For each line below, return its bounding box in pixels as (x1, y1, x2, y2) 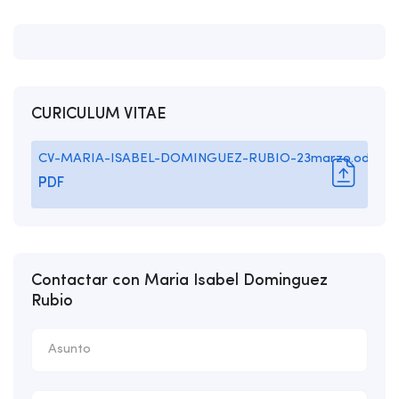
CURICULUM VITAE (31, 106, 167, 123)
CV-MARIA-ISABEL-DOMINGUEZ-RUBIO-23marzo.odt (38, 152, 375, 167)
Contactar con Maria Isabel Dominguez (31, 273, 328, 289)
